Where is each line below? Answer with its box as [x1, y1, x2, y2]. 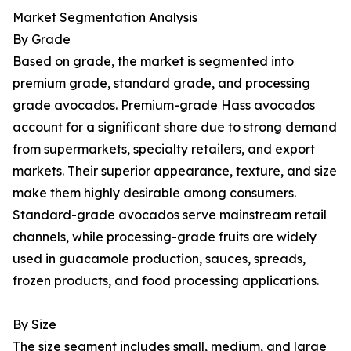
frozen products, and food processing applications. [13, 273, 319, 289]
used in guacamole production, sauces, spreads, [13, 251, 306, 267]
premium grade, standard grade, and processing [13, 75, 310, 92]
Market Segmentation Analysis [13, 9, 197, 26]
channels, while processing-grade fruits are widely [13, 229, 317, 245]
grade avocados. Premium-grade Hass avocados [13, 97, 315, 114]
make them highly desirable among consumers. [13, 185, 296, 201]
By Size [13, 317, 56, 333]
